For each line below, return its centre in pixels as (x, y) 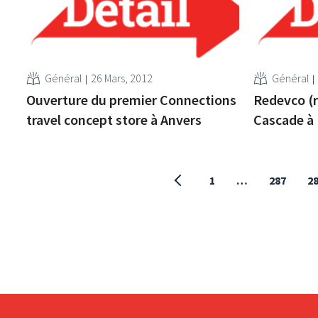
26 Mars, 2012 (122, 78)
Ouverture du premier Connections (132, 99)
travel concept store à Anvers (114, 119)
